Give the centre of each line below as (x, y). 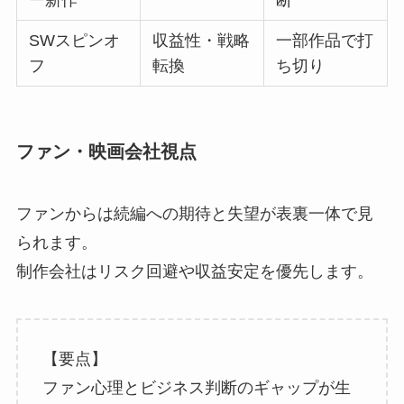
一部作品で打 (325, 40)
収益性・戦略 (202, 40)
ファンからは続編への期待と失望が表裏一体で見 (194, 214)
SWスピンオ (75, 40)
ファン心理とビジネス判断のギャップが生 (196, 388)
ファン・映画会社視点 (106, 151)
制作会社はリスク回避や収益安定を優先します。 (194, 272)
